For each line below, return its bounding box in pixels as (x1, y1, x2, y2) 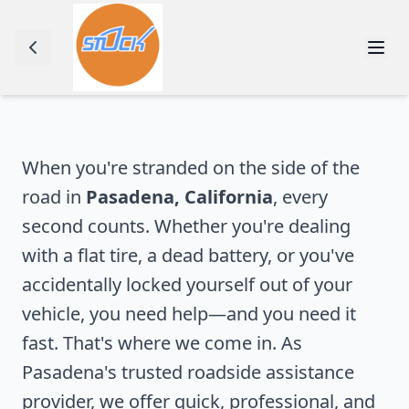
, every (273, 184, 328, 209)
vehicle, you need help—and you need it (22, 301, 356, 326)
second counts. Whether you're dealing (22, 214, 351, 238)
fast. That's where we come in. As (22, 330, 302, 355)
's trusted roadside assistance (104, 360, 354, 384)
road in (22, 184, 86, 209)
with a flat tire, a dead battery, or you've (22, 243, 354, 267)
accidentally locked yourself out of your (22, 272, 352, 297)
